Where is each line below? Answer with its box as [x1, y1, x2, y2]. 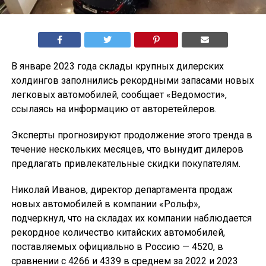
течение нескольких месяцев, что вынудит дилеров [11, 144, 243, 156]
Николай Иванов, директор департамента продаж [11, 184, 233, 196]
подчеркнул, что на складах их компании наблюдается [11, 213, 252, 224]
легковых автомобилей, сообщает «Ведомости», [11, 89, 227, 101]
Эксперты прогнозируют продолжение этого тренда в [11, 129, 252, 141]
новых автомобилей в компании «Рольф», [11, 198, 200, 210]
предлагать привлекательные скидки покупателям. [11, 158, 240, 170]
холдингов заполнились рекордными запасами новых [11, 75, 254, 87]
